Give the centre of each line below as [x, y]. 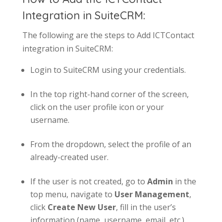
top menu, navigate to [72, 194]
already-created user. [69, 157]
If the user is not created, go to [88, 181]
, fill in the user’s [146, 207]
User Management [152, 194]
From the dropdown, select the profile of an [111, 144]
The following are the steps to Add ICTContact [108, 35]
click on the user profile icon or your [97, 107]
